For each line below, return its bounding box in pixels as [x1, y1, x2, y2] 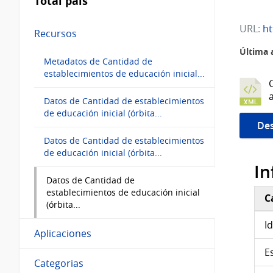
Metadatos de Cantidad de [44, 55, 152, 67]
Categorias [34, 256, 83, 270]
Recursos [34, 26, 77, 40]
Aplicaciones [34, 226, 91, 240]
